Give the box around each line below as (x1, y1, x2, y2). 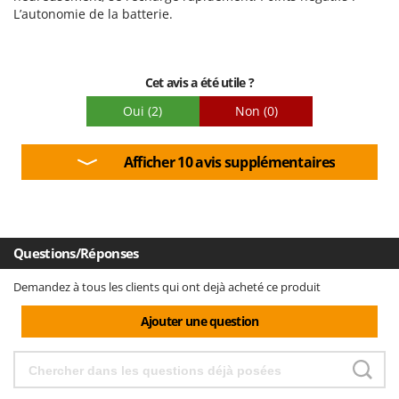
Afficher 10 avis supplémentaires (123, 152, 336, 173)
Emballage (13, 39, 66, 55)
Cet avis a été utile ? (144, 74, 255, 92)
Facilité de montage (13, 13, 110, 29)
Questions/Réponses (13, 244, 139, 263)
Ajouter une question (140, 313, 259, 330)
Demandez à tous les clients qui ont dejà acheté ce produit (13, 279, 321, 296)
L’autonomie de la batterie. (13, 5, 173, 23)
